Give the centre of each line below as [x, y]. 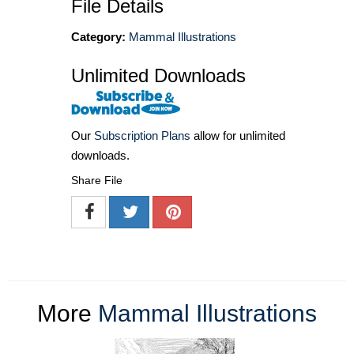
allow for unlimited [238, 136]
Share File [97, 181]
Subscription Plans [142, 136]
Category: [98, 37]
